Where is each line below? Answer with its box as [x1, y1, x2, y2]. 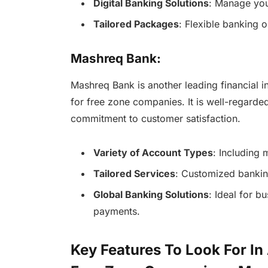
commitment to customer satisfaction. [70, 112, 240, 125]
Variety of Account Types [93, 147, 213, 159]
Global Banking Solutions [93, 188, 209, 201]
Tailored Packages [93, 18, 179, 31]
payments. [93, 205, 140, 218]
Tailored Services [93, 167, 175, 180]
